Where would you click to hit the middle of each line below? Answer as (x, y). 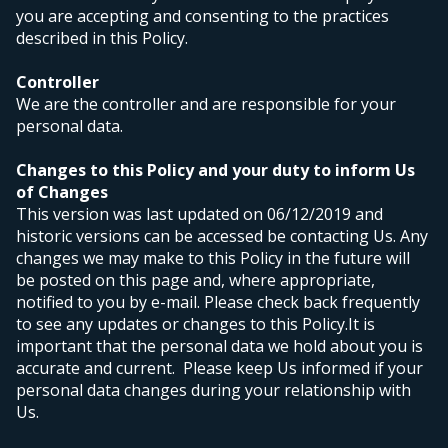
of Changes (62, 192)
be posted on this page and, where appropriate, (195, 280)
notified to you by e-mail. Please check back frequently (218, 302)
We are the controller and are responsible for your (206, 104)
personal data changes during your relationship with (213, 390)
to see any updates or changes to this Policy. (182, 324)
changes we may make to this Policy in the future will (213, 258)
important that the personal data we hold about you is (219, 346)
